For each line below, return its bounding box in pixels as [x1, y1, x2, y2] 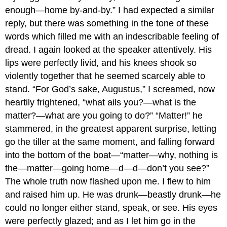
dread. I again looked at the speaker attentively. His [5, 44, 212, 55]
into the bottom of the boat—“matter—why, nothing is [5, 149, 218, 160]
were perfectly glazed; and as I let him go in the [5, 215, 196, 226]
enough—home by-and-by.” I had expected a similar [5, 5, 215, 15]
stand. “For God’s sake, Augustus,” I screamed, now [5, 84, 215, 94]
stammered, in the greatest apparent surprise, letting [5, 123, 217, 134]
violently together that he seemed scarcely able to [5, 70, 206, 81]
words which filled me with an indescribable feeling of [5, 31, 219, 42]
